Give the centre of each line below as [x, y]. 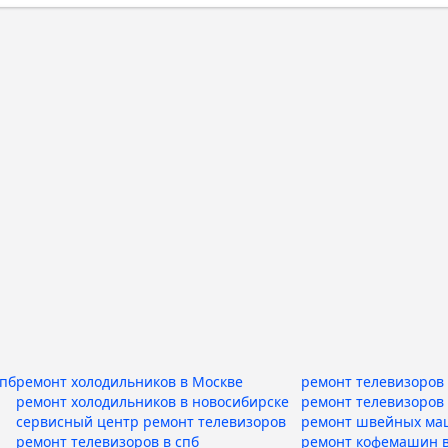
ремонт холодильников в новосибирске [152, 401]
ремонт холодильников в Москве [129, 381]
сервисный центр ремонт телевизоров [151, 421]
